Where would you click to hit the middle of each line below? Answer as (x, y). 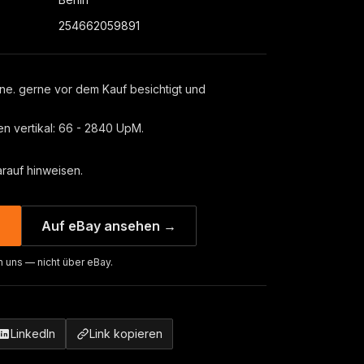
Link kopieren (126, 334)
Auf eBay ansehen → (109, 226)
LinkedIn (33, 334)
